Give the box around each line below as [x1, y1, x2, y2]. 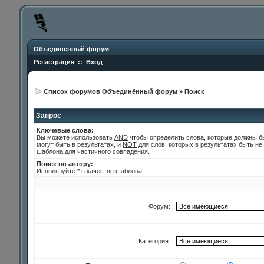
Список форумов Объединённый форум [44, 88, 177, 95]
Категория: [138, 237, 172, 245]
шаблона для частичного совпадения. [37, 148, 150, 155]
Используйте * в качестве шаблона [37, 167, 142, 174]
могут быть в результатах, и [37, 141, 123, 148]
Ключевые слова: [37, 127, 94, 134]
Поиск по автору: [37, 160, 93, 167]
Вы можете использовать [37, 134, 114, 141]
